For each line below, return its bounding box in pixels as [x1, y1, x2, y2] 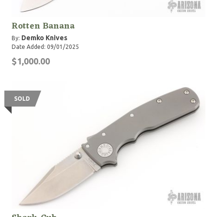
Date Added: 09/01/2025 [12, 44, 79, 50]
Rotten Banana [12, 18, 75, 34]
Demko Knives [21, 34, 67, 42]
